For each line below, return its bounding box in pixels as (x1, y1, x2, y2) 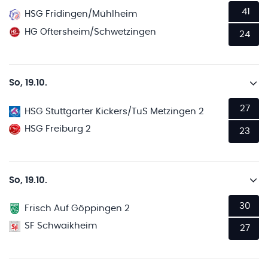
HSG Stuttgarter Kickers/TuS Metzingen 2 (25, 106, 205, 116)
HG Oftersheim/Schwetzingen (25, 27, 157, 36)
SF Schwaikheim (25, 221, 98, 231)
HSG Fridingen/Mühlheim (25, 10, 138, 19)
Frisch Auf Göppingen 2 (25, 203, 130, 213)
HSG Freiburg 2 (25, 124, 92, 133)
